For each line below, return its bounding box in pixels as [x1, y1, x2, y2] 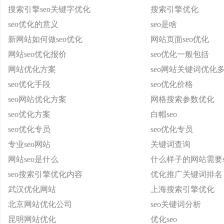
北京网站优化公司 [8, 200, 72, 208]
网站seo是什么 [8, 155, 58, 163]
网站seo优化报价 [8, 50, 66, 58]
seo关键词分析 [150, 200, 201, 208]
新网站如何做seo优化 [8, 35, 82, 43]
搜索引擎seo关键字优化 [8, 5, 90, 13]
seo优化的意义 [8, 20, 58, 28]
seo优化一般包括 [150, 50, 209, 58]
